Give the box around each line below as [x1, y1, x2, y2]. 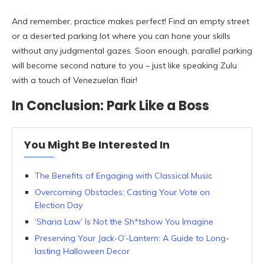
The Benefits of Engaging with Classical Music [35, 170, 212, 181]
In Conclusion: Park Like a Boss [12, 97, 209, 115]
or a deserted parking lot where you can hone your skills [12, 31, 230, 42]
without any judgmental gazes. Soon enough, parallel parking [12, 45, 252, 57]
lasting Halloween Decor [35, 246, 130, 257]
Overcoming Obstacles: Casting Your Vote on [35, 187, 210, 198]
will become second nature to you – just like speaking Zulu [12, 60, 237, 71]
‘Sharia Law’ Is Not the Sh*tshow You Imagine [35, 216, 213, 227]
